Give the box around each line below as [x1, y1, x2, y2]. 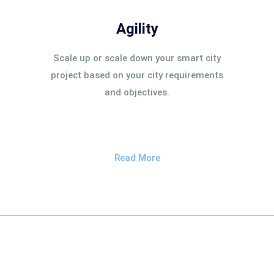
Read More [114, 152, 160, 163]
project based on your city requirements [51, 70, 223, 81]
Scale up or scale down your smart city [53, 53, 221, 64]
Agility [116, 20, 158, 37]
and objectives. [105, 87, 169, 98]
